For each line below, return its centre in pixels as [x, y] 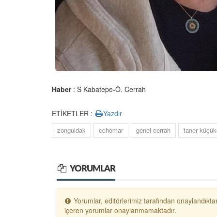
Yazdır [113, 113]
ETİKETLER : [73, 113]
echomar [111, 130]
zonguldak [71, 130]
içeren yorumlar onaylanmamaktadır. [120, 210]
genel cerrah [153, 130]
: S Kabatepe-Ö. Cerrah [108, 89]
